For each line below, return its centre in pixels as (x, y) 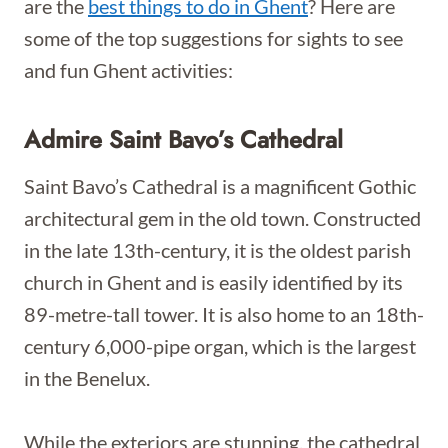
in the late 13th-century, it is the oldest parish (217, 250)
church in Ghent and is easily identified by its (213, 282)
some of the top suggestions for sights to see (213, 38)
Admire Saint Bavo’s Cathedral (183, 139)
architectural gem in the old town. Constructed (222, 218)
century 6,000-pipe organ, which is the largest (220, 346)
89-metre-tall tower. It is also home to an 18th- (224, 314)
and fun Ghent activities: (128, 70)
